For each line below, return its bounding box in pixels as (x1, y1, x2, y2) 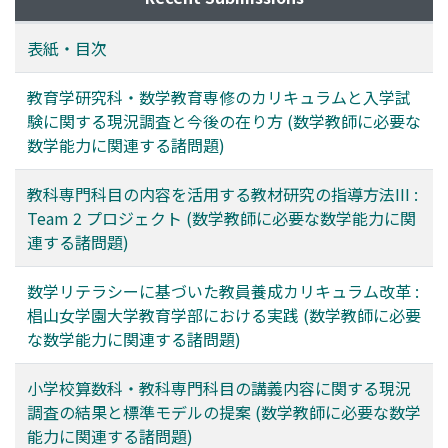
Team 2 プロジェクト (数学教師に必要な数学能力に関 (27, 206, 416, 231)
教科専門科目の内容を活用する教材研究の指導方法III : (27, 182, 418, 207)
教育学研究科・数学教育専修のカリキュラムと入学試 (27, 85, 411, 110)
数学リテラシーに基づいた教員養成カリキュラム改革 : (27, 279, 419, 304)
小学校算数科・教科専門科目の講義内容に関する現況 (27, 376, 411, 401)
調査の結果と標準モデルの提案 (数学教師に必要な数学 (27, 400, 421, 425)
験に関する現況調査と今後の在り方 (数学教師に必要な (27, 109, 421, 134)
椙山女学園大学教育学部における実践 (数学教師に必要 (27, 303, 421, 328)
